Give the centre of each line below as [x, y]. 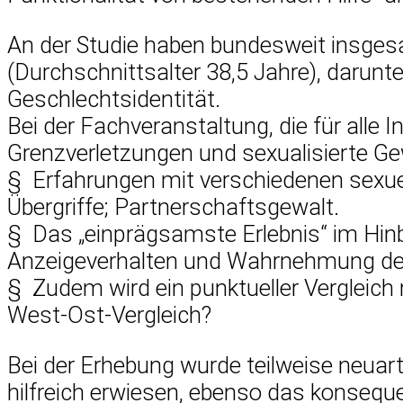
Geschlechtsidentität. [114, 99]
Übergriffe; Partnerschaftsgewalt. [173, 206]
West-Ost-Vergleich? [109, 314]
